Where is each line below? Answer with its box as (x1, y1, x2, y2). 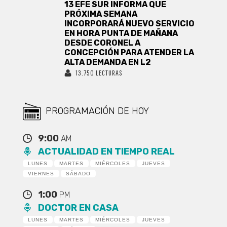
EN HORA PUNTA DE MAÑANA (64, 28, 178, 39)
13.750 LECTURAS (75, 68, 123, 78)
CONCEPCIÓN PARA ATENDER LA (64, 48, 195, 58)
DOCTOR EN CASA (37, 202, 119, 214)
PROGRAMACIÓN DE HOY (45, 105, 149, 117)
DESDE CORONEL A (64, 38, 141, 48)
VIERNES (27, 171, 54, 177)
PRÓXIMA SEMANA (64, 9, 138, 19)
